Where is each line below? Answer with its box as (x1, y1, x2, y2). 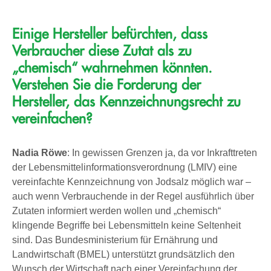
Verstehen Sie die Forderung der (12, 77, 201, 92)
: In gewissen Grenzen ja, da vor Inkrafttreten (67, 147, 257, 158)
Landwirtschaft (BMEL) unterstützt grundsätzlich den (12, 249, 235, 260)
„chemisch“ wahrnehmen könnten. (12, 60, 212, 75)
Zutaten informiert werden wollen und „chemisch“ (12, 205, 221, 216)
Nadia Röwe (12, 147, 67, 158)
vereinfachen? (12, 111, 92, 126)
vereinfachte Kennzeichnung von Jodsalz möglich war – (12, 176, 251, 187)
